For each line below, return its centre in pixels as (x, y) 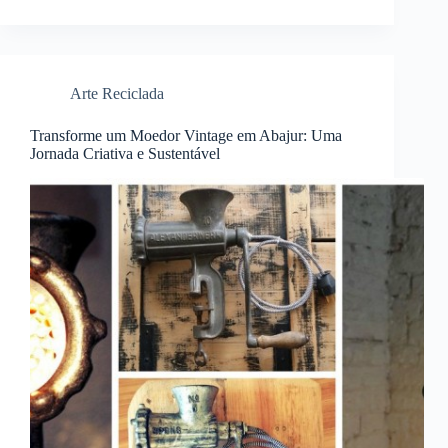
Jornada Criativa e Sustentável (125, 154)
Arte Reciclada (117, 94)
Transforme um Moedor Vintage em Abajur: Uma (186, 136)
